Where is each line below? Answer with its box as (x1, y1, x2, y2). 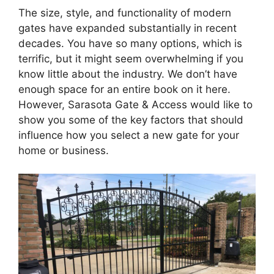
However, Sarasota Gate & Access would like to (18, 98, 253, 111)
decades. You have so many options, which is (18, 37, 242, 50)
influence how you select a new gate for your (18, 128, 239, 141)
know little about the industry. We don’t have (18, 67, 237, 80)
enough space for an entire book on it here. (18, 83, 231, 95)
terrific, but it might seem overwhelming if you (18, 52, 243, 65)
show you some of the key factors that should (18, 113, 243, 126)
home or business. (18, 144, 109, 157)
